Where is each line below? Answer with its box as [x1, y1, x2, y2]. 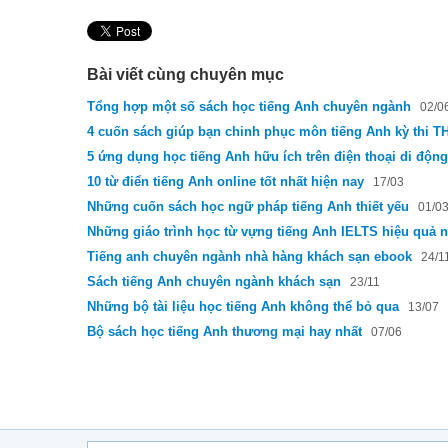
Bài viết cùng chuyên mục [87, 66, 284, 83]
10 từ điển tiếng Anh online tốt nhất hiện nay [87, 174, 364, 189]
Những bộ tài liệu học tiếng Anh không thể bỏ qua [87, 299, 399, 314]
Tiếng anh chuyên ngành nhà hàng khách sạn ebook [87, 249, 412, 264]
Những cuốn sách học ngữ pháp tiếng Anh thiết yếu [87, 199, 409, 214]
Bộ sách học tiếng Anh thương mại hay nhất [87, 324, 362, 339]
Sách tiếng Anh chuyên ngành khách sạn [87, 274, 341, 289]
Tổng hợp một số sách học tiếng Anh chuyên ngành [87, 99, 411, 114]
